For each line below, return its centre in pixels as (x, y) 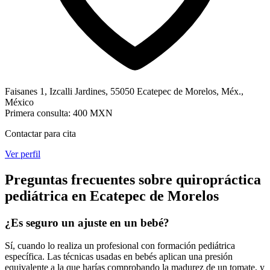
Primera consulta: (39, 113)
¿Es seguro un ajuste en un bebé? (87, 222)
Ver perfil (23, 154)
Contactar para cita (40, 133)
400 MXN (93, 113)
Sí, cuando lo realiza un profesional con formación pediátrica (120, 246)
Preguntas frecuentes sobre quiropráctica (133, 179)
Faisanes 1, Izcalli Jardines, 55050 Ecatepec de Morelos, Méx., (124, 91)
